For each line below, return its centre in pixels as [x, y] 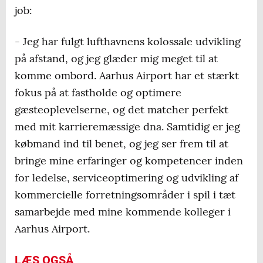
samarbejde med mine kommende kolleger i [123, 212]
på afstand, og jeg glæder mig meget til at [116, 59]
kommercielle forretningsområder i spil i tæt [125, 195]
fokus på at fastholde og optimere [98, 93]
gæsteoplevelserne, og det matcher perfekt [122, 110]
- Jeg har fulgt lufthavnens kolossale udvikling [128, 42]
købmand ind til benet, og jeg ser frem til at [122, 144]
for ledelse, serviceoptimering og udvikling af [127, 178]
